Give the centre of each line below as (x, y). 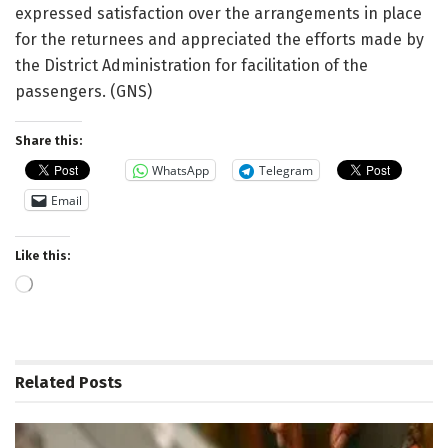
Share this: (48, 141)
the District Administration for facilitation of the (191, 66)
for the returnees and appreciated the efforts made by (219, 40)
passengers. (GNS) (83, 92)
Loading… (58, 287)
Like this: (42, 256)
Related (45, 383)
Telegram (286, 170)
